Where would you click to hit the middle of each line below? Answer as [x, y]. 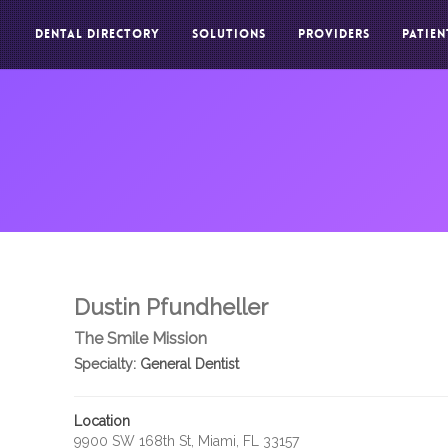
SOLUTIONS [229, 34]
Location [101, 421]
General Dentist [187, 364]
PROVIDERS [334, 34]
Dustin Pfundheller [170, 307]
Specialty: [104, 364]
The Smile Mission [140, 338]
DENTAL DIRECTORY [97, 34]
